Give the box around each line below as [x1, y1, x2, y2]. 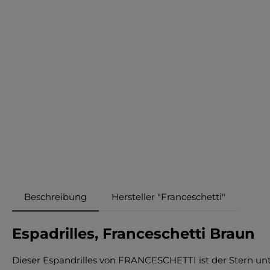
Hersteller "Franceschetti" [111, 190, 225, 202]
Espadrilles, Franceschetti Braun [12, 224, 255, 242]
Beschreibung [24, 190, 87, 202]
